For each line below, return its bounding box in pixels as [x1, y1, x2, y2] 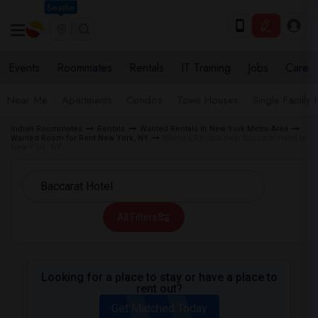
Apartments [62, 92, 112, 108]
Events [9, 60, 40, 76]
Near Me [7, 92, 48, 108]
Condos [126, 92, 163, 108]
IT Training [181, 60, 231, 76]
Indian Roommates [11, 124, 82, 133]
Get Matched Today [111, 302, 207, 315]
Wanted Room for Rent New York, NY [11, 133, 148, 143]
